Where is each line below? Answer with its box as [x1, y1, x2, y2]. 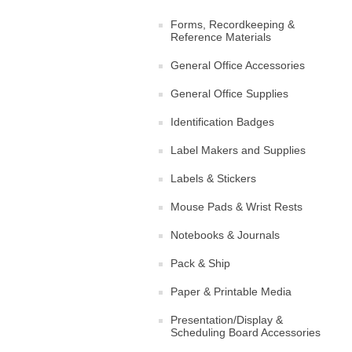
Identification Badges [170, 115, 274, 128]
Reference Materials [170, 30, 271, 43]
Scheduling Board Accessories [170, 325, 321, 339]
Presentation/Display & [170, 313, 283, 326]
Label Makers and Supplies [170, 143, 306, 156]
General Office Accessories [170, 58, 305, 71]
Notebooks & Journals [170, 228, 280, 241]
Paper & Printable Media [170, 284, 291, 298]
